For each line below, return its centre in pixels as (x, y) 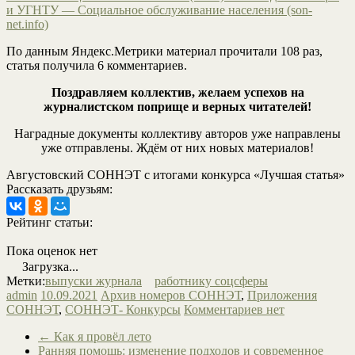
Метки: (26, 281)
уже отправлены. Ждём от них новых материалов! (177, 147)
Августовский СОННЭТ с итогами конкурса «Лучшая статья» (176, 174)
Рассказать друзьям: (59, 189)
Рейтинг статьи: (50, 222)
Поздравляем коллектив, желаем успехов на (177, 92)
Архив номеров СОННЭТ (171, 295)
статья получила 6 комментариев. (97, 65)
